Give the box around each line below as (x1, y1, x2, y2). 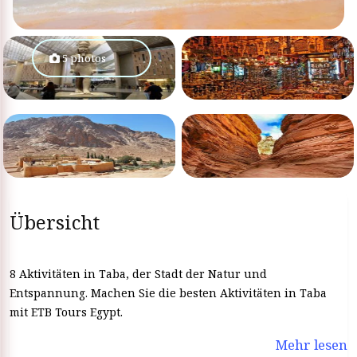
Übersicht (10, 209, 100, 235)
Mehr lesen (276, 335, 347, 354)
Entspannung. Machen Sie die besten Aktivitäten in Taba (10, 285, 327, 300)
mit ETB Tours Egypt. (10, 304, 123, 320)
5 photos (60, 51, 106, 65)
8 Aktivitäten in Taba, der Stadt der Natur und (10, 266, 267, 281)
